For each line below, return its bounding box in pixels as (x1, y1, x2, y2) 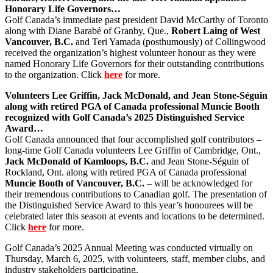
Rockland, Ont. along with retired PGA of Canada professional (5, 166, 247, 177)
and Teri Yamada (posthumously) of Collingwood (73, 36, 266, 47)
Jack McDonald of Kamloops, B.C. (5, 155, 149, 166)
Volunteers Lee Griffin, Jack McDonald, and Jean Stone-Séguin (5, 90, 268, 101)
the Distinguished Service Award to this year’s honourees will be (5, 199, 253, 210)
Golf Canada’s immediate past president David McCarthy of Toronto (5, 14, 268, 25)
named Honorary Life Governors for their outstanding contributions (5, 58, 264, 69)
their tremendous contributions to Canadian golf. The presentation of (5, 188, 267, 199)
